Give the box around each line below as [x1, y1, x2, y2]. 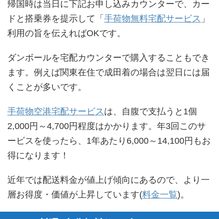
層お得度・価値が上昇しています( [7, 189, 142, 199]
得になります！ [7, 150, 69, 160]
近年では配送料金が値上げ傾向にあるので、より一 [7, 175, 210, 185]
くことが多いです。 [7, 82, 87, 92]
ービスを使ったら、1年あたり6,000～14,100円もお [7, 135, 211, 146]
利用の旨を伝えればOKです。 [7, 28, 126, 38]
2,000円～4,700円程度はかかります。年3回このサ [7, 121, 206, 131]
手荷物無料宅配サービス [104, 13, 201, 23]
